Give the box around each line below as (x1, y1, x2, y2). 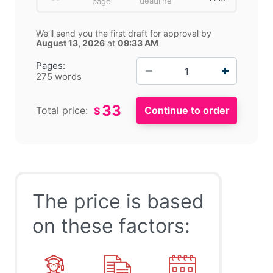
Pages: (36, 59, 65, 71)
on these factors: (32, 214, 190, 238)
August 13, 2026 (36, 38, 105, 49)
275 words (36, 70, 82, 82)
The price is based (32, 190, 204, 214)
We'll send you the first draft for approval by (36, 28, 211, 39)
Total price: (36, 104, 88, 117)
